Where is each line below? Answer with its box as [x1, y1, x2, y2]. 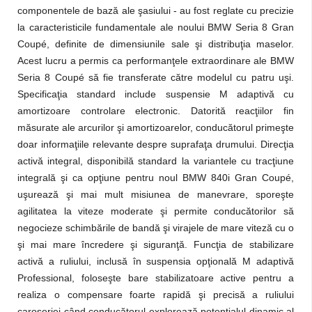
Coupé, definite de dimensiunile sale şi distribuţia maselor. [17, 38, 294, 49]
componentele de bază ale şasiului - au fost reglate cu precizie [17, 5, 294, 16]
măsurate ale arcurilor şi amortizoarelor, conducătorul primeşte [17, 122, 294, 133]
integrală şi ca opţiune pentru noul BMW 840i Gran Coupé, [17, 172, 294, 183]
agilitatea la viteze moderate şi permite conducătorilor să [17, 205, 294, 217]
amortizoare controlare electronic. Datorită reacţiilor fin [17, 105, 294, 116]
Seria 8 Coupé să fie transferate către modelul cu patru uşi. [17, 72, 294, 83]
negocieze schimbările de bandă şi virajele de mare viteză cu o [17, 222, 294, 233]
